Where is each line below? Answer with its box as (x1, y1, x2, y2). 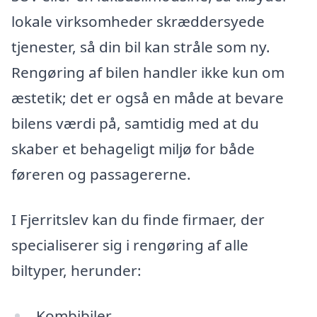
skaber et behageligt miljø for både (11, 139, 255, 159)
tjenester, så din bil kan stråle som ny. (11, 37, 270, 57)
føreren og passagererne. (11, 164, 191, 185)
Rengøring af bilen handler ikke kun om (11, 62, 284, 83)
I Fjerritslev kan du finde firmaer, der (11, 209, 265, 230)
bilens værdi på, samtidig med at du (11, 113, 259, 134)
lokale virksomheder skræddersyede (11, 11, 265, 32)
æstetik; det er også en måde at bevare (11, 88, 284, 108)
